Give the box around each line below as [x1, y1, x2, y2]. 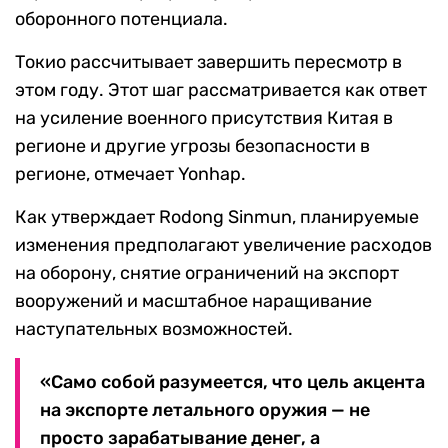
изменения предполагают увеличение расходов [15, 234, 432, 257]
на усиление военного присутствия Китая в [15, 107, 393, 130]
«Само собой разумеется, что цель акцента [40, 371, 425, 394]
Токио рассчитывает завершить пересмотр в [15, 51, 402, 74]
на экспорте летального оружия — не [40, 399, 370, 422]
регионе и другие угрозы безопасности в [15, 135, 370, 158]
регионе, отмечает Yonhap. [15, 163, 246, 186]
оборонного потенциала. [15, 8, 228, 31]
